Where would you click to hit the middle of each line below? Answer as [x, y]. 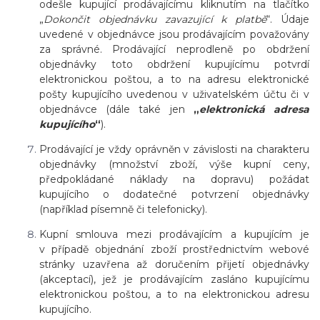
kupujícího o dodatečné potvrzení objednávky [174, 195]
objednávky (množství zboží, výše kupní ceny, [174, 165]
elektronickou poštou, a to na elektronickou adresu [174, 295]
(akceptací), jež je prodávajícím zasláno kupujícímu [174, 280]
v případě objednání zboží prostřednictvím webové [174, 250]
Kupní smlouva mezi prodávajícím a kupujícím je [174, 235]
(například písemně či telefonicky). [123, 210]
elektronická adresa [254, 110]
